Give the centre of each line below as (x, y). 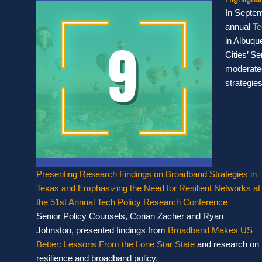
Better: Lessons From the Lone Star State (116, 244)
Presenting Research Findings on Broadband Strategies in (146, 174)
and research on (227, 244)
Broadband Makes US (210, 230)
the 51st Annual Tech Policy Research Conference (132, 202)
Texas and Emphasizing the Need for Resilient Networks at (148, 188)
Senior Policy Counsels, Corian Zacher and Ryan (130, 216)
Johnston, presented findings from (102, 230)
